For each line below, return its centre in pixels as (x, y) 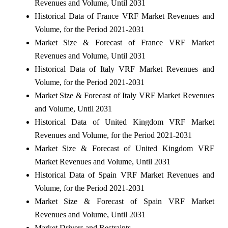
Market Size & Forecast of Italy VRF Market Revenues (124, 95)
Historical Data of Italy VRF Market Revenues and (124, 69)
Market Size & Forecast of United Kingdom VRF (124, 148)
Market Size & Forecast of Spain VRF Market (124, 201)
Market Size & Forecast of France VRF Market (124, 42)
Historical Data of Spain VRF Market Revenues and (124, 175)
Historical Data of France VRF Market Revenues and (124, 16)
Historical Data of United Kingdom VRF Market (124, 122)
